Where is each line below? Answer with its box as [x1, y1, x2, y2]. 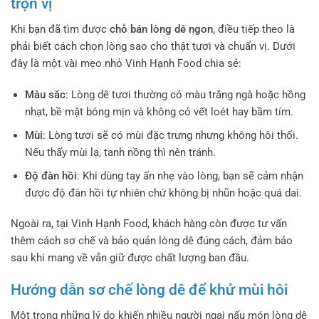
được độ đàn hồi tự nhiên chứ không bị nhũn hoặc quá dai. [24, 186, 302, 199]
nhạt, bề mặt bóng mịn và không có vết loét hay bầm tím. [24, 105, 293, 118]
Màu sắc [24, 88, 66, 101]
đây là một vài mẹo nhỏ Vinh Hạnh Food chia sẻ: [11, 57, 241, 70]
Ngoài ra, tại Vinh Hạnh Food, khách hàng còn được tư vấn [11, 217, 287, 231]
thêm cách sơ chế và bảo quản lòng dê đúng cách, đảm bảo [11, 234, 293, 248]
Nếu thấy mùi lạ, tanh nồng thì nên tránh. [24, 145, 216, 159]
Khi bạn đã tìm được [11, 23, 110, 36]
